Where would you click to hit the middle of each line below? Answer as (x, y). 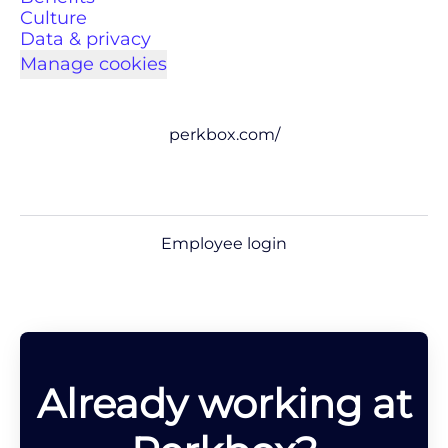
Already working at (224, 403)
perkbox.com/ (224, 134)
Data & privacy (85, 38)
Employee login (224, 243)
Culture (53, 17)
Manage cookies (93, 63)
